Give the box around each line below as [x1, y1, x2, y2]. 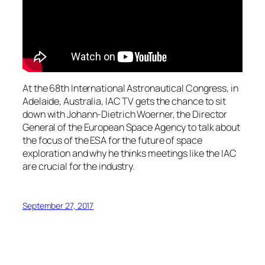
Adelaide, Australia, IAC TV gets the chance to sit [22, 95, 226, 108]
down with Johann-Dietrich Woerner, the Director [22, 108, 228, 121]
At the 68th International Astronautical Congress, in [22, 82, 238, 95]
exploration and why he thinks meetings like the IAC [22, 147, 237, 160]
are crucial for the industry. [22, 160, 135, 173]
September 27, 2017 [22, 200, 94, 212]
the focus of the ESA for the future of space [22, 134, 202, 147]
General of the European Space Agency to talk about [22, 121, 240, 134]
